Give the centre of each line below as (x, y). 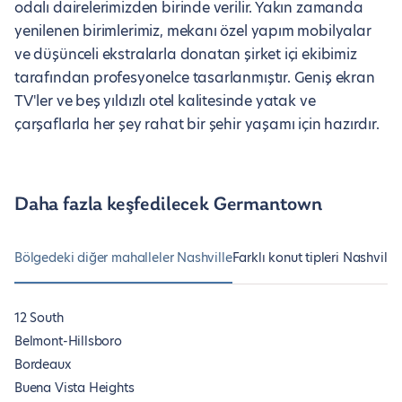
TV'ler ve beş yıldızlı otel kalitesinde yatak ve (165, 101)
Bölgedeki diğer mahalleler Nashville (123, 258)
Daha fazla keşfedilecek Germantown (168, 205)
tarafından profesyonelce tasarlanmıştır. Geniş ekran (195, 78)
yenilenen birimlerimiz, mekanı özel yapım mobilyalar (193, 31)
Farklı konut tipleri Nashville (315, 258)
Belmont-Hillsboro (68, 341)
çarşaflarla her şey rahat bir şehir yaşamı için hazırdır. (197, 124)
